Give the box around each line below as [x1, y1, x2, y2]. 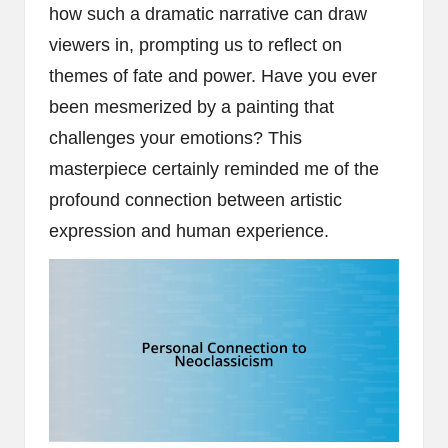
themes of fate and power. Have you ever [49, 65, 377, 86]
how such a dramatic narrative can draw [49, 3, 367, 24]
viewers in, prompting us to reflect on [49, 34, 342, 55]
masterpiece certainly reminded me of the [49, 158, 379, 179]
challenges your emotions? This [49, 127, 302, 148]
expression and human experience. [49, 220, 329, 241]
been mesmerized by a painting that [49, 96, 334, 117]
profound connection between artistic [49, 189, 342, 210]
